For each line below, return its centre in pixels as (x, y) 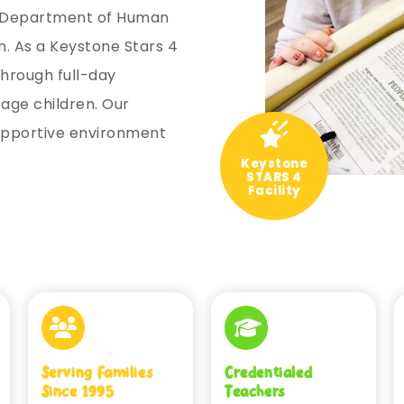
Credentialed (268, 372)
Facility (274, 191)
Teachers (254, 391)
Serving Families (97, 372)
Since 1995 (78, 391)
